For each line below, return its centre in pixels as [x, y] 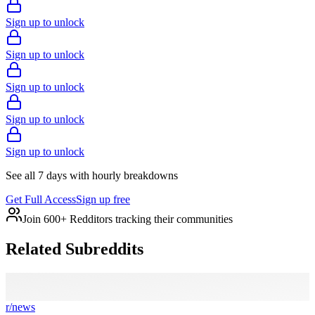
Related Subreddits [75, 249]
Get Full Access [41, 199]
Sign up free [103, 199]
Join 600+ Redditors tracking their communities [128, 219]
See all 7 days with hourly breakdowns [92, 175]
